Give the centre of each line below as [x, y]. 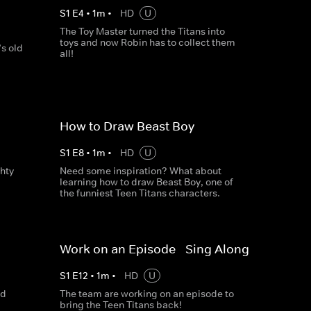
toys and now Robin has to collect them [147, 42]
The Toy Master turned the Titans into [142, 31]
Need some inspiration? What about [140, 171]
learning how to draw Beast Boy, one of [146, 182]
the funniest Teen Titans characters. [140, 193]
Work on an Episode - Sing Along [154, 249]
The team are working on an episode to [146, 294]
